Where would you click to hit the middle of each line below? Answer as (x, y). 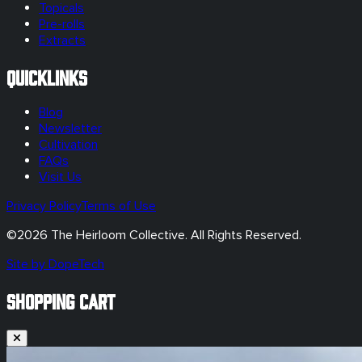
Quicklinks (47, 77)
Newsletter (70, 129)
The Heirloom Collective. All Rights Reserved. (175, 236)
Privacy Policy (44, 206)
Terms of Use (118, 206)
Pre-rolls (62, 25)
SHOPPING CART (61, 301)
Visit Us (60, 177)
